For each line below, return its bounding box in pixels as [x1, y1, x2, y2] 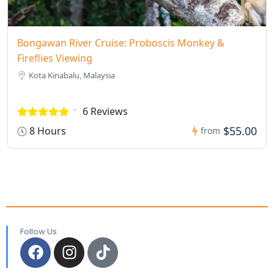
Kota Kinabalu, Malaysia [29, 69, 115, 81]
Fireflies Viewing [17, 51, 92, 65]
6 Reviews [83, 104, 128, 118]
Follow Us [20, 225, 57, 237]
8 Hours [27, 124, 66, 138]
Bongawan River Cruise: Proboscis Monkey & [17, 35, 224, 50]
